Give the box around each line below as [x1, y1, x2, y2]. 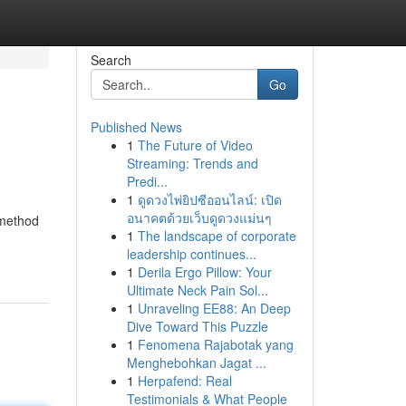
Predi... [126, 172, 168, 190]
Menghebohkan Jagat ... [126, 353, 266, 372]
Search [90, 51, 131, 69]
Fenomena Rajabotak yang [137, 335, 294, 353]
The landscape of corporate [137, 227, 296, 245]
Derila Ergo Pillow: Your [137, 263, 272, 281]
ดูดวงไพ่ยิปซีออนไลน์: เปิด [137, 190, 282, 208]
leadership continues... [126, 245, 256, 263]
